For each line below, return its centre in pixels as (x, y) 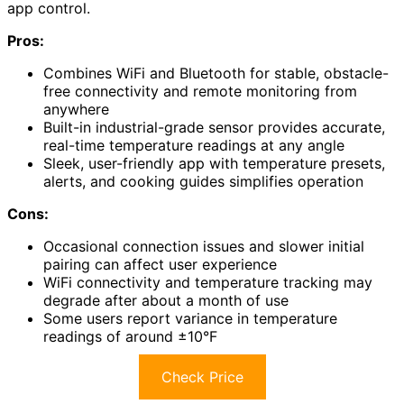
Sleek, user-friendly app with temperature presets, (214, 164)
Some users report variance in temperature (190, 319)
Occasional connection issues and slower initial (204, 247)
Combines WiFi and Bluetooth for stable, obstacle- (216, 73)
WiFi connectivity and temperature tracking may (208, 283)
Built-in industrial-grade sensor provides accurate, (214, 128)
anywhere (76, 110)
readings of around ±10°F (130, 337)
